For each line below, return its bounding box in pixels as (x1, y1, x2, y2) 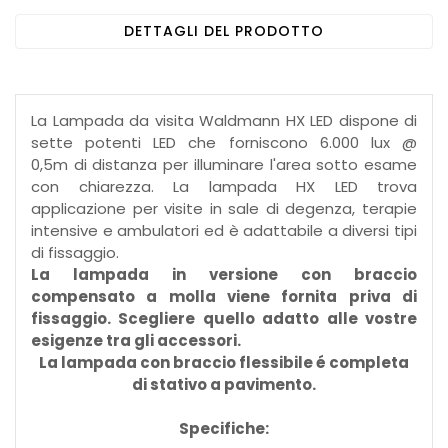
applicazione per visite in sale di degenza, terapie (31, 198, 417, 220)
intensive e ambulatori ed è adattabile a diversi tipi (31, 220, 417, 242)
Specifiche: (179, 418, 269, 440)
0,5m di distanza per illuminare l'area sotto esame (31, 154, 417, 176)
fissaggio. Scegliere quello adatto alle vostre (31, 308, 417, 330)
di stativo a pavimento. (132, 374, 316, 396)
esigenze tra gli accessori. (31, 330, 244, 352)
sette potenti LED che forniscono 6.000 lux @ (31, 132, 417, 154)
